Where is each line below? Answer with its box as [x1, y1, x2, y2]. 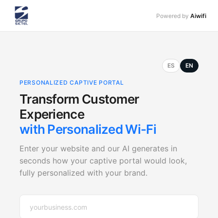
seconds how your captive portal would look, [19, 156, 187, 165]
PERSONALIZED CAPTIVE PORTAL [19, 79, 124, 86]
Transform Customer [19, 91, 139, 107]
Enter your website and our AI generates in [19, 144, 177, 153]
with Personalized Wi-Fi [19, 122, 156, 137]
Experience [19, 107, 84, 122]
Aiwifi [190, 12, 206, 19]
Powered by [156, 12, 190, 19]
